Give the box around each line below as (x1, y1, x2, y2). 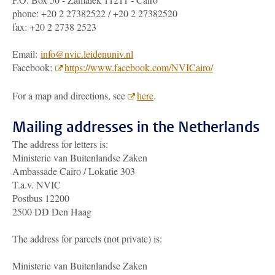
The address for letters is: (12, 137, 111, 151)
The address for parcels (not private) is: (12, 232, 162, 246)
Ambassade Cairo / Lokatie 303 (12, 165, 138, 178)
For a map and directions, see (12, 89, 128, 103)
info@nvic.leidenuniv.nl (41, 47, 133, 61)
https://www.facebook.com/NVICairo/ (64, 61, 213, 74)
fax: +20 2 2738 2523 (12, 20, 96, 34)
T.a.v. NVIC (12, 178, 61, 192)
